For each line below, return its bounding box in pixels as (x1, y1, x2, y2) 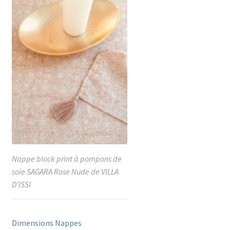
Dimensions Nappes (11, 218, 82, 228)
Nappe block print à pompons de (11, 154, 122, 164)
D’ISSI (11, 179, 31, 190)
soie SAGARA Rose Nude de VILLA (11, 166, 119, 177)
